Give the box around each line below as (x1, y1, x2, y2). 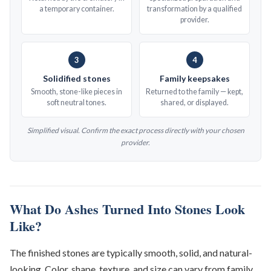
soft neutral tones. (47, 98, 106, 108)
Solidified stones (42, 73, 111, 84)
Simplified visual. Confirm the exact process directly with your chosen (27, 126, 244, 135)
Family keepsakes (159, 73, 230, 84)
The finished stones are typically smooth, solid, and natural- (10, 247, 252, 259)
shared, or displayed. (160, 98, 229, 108)
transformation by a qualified (147, 4, 242, 14)
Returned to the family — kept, (146, 87, 243, 97)
